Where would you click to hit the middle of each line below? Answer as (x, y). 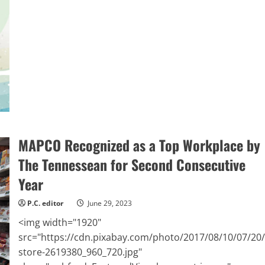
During (84, 79)
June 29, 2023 (109, 203)
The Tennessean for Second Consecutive (132, 164)
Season (85, 112)
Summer (88, 95)
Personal (88, 21)
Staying (86, 62)
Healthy (87, 70)
